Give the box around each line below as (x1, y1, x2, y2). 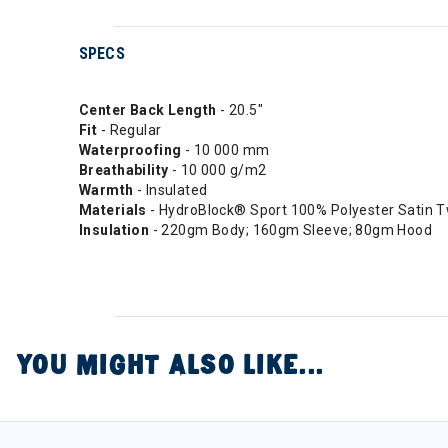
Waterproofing (79, 141, 185, 158)
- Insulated (136, 181, 208, 198)
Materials (79, 201, 151, 218)
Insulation (79, 221, 153, 238)
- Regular (100, 121, 162, 138)
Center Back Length (79, 101, 220, 118)
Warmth (79, 181, 137, 198)
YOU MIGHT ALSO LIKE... (16, 347, 324, 382)
